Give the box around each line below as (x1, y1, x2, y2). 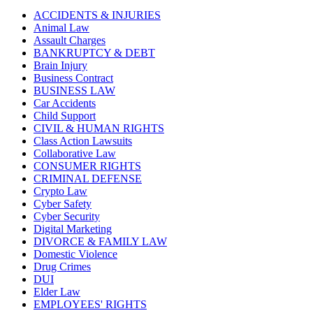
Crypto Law (34, 185, 87, 198)
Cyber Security (34, 210, 100, 223)
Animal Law (34, 22, 89, 34)
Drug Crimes (34, 261, 91, 273)
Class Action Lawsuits (34, 135, 132, 147)
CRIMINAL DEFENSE (34, 173, 142, 185)
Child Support (34, 110, 96, 122)
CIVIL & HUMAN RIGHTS (34, 122, 164, 135)
